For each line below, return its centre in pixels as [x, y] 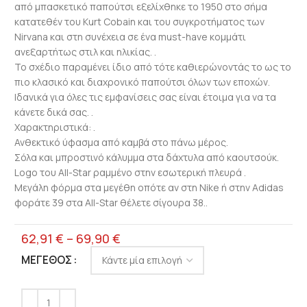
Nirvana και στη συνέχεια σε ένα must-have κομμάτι [130, 36]
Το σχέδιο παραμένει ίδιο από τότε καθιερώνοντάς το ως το [152, 66]
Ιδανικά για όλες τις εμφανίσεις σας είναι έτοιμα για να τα [145, 97]
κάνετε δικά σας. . [53, 112]
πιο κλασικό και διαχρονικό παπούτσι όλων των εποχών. [142, 82]
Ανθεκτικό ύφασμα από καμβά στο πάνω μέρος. [121, 142]
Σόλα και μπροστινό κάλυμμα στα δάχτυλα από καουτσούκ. [146, 157]
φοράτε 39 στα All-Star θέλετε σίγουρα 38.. [111, 202]
